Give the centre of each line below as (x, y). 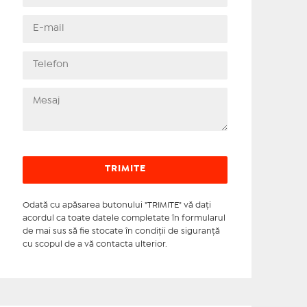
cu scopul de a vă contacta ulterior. (95, 244)
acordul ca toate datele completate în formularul (124, 218)
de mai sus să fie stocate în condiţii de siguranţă (121, 231)
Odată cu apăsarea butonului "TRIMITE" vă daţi (116, 205)
